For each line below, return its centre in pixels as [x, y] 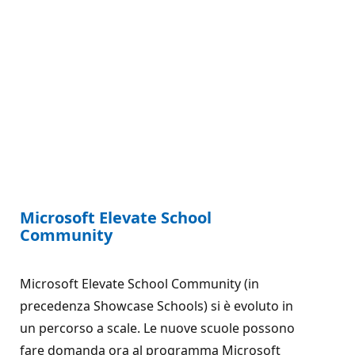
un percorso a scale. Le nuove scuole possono [157, 328]
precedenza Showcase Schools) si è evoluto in [157, 305]
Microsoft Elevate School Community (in [139, 283]
